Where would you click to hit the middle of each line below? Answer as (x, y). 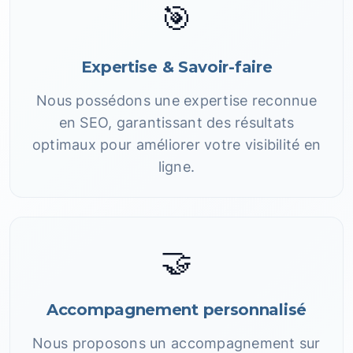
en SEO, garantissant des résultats (176, 123)
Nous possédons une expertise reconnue (176, 100)
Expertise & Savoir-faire (176, 67)
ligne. (176, 167)
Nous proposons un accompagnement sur (176, 343)
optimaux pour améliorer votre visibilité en (176, 145)
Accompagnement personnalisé (176, 310)
